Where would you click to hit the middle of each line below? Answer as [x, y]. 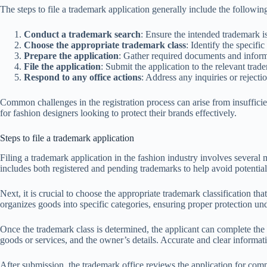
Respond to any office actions [83, 77]
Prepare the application [71, 55]
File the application [62, 66]
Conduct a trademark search [82, 34]
